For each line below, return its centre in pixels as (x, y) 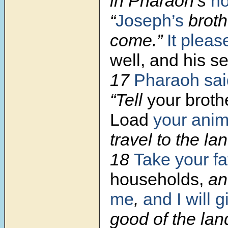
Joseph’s (150, 21)
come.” (138, 40)
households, (157, 179)
